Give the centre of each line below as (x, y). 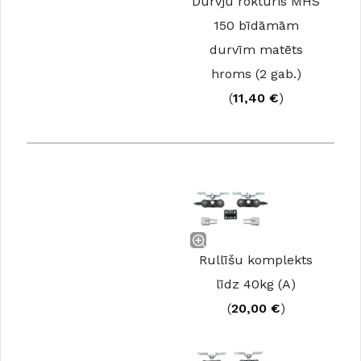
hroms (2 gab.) (256, 74)
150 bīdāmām (256, 25)
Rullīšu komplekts (256, 260)
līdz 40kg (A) (256, 284)
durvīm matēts (256, 50)
